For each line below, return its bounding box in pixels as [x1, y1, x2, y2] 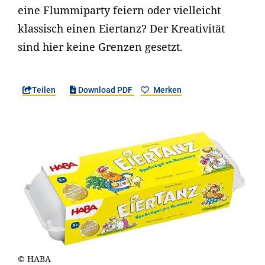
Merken [151, 85, 182, 95]
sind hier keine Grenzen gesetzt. [18, 40, 183, 54]
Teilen [32, 85, 56, 95]
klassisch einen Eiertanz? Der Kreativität [18, 21, 225, 35]
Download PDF [76, 85, 135, 95]
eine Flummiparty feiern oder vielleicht [18, 3, 221, 17]
